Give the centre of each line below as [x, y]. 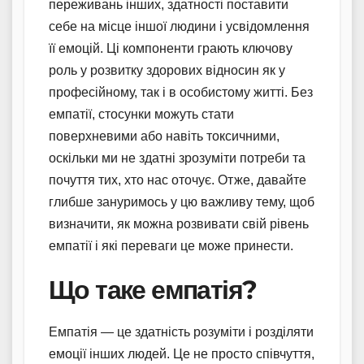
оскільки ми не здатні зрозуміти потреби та [177, 158]
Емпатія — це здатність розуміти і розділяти [181, 331]
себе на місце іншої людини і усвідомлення [179, 26]
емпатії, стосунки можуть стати [141, 114]
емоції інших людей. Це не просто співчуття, [182, 353]
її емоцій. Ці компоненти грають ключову [171, 48]
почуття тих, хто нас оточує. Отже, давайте [178, 180]
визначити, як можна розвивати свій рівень [179, 223]
